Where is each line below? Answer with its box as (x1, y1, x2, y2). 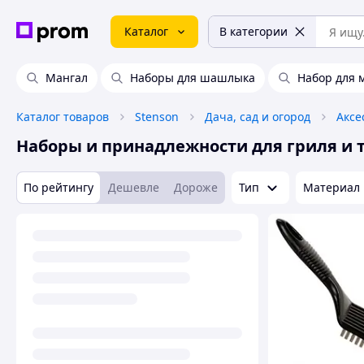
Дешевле (108, 180, 159, 195)
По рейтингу (24, 180, 93, 195)
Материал (303, 180, 360, 195)
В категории (219, 24, 288, 39)
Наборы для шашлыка (130, 70, 255, 85)
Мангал (45, 70, 88, 85)
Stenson (135, 109, 179, 124)
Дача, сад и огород (205, 109, 310, 124)
